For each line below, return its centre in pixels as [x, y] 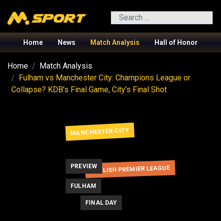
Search [122, 16]
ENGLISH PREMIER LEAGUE [130, 169]
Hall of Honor [176, 42]
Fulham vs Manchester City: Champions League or [105, 77]
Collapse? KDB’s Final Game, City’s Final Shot [89, 89]
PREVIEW [84, 166]
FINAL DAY [101, 203]
